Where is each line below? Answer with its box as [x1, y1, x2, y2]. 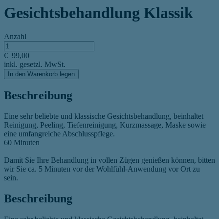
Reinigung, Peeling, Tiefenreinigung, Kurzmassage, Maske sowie [4, 121, 206, 129]
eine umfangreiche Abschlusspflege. [4, 130, 115, 138]
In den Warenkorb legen [8, 70, 75, 78]
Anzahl [4, 32, 26, 41]
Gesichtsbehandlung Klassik [4, 3, 193, 22]
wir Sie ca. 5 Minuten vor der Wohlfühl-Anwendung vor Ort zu [4, 165, 200, 173]
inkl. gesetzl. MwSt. [4, 60, 66, 69]
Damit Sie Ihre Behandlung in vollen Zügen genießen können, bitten [4, 156, 215, 164]
